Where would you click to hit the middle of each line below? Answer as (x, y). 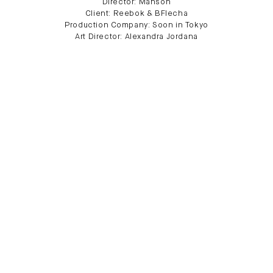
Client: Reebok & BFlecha (136, 14)
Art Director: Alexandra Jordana (136, 37)
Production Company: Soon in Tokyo (136, 26)
